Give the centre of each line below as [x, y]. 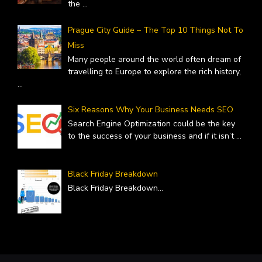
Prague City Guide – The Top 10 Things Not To [155, 30]
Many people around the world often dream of [154, 59]
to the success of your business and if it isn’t [152, 136]
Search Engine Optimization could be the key [151, 123]
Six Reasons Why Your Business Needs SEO [150, 109]
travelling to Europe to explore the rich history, [154, 71]
